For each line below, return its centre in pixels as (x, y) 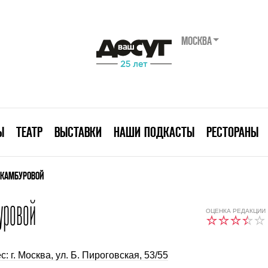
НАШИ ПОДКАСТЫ (154, 132)
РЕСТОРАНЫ (232, 132)
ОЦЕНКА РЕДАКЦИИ (236, 211)
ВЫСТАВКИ (78, 132)
